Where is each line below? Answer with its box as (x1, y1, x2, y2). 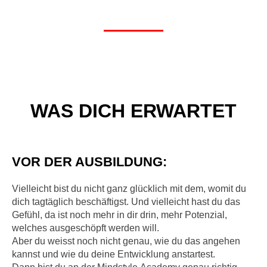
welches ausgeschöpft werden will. (12, 222, 159, 233)
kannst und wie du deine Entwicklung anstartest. (12, 249, 215, 259)
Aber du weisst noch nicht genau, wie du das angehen (12, 235, 240, 246)
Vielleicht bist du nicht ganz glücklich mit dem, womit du (12, 183, 246, 194)
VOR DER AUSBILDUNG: (12, 154, 167, 169)
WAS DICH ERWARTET (30, 100, 237, 122)
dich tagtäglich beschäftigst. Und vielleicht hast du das (12, 196, 240, 207)
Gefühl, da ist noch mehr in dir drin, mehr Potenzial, (12, 209, 227, 220)
